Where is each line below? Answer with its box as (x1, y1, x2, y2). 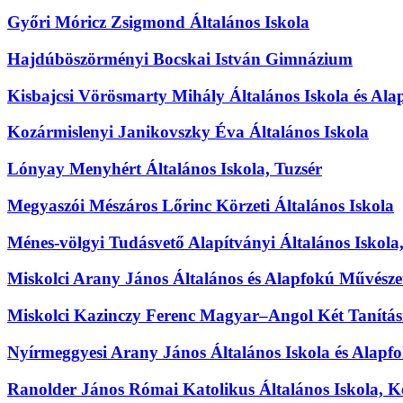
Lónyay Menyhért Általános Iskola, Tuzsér (7, 159, 322, 179)
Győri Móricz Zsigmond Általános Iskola (7, 13, 309, 32)
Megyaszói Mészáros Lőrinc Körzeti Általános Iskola (7, 195, 394, 215)
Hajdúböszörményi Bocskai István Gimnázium (7, 49, 353, 69)
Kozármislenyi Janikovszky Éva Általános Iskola (7, 122, 369, 142)
